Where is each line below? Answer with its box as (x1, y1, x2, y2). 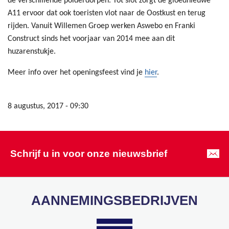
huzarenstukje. (8, 48, 56, 56)
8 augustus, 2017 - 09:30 (8, 102, 88, 111)
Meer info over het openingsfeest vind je (8, 68, 145, 77)
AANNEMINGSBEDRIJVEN (31, 193, 198, 208)
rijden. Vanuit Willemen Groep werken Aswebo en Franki (8, 22, 195, 31)
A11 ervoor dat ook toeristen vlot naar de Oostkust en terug (8, 9, 205, 18)
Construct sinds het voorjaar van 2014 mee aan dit (8, 35, 175, 43)
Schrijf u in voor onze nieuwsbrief (10, 148, 167, 159)
